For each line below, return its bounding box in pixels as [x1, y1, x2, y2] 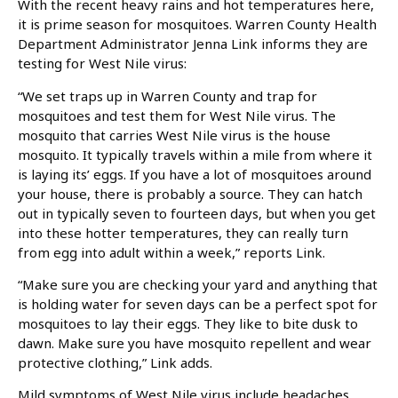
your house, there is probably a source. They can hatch [18, 184, 362, 203]
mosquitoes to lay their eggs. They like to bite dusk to [18, 314, 358, 333]
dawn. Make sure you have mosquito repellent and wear [18, 334, 371, 353]
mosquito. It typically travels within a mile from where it [18, 145, 372, 163]
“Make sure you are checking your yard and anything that [18, 275, 378, 294]
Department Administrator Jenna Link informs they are [18, 35, 368, 53]
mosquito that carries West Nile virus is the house [18, 125, 330, 144]
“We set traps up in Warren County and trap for [18, 86, 317, 105]
